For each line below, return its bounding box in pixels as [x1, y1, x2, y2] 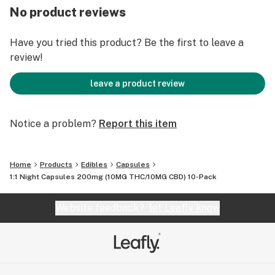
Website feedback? [55, 202, 149, 214]
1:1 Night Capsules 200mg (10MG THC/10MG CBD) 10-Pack [10, 172, 217, 181]
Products [40, 160, 72, 169]
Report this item [99, 118, 177, 130]
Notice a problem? [10, 118, 96, 130]
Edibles [81, 160, 107, 169]
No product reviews [10, 5, 126, 20]
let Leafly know [149, 202, 220, 214]
